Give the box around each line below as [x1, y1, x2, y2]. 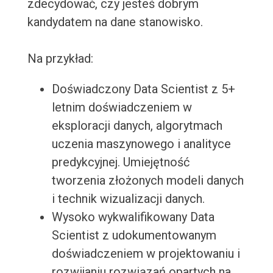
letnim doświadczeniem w [51, 100, 192, 115]
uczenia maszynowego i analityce [51, 136, 231, 152]
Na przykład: [27, 51, 93, 66]
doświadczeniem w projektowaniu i [51, 246, 240, 261]
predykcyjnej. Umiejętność [51, 155, 190, 170]
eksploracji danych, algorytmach [51, 118, 222, 133]
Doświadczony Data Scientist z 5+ [51, 82, 235, 97]
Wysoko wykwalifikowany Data [51, 210, 214, 225]
